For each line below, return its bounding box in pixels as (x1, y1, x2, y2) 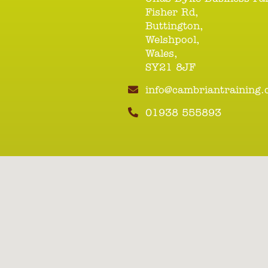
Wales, (145, 48, 178, 59)
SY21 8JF (145, 62, 196, 73)
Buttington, (145, 21, 204, 32)
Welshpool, (145, 35, 200, 45)
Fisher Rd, (145, 7, 199, 18)
